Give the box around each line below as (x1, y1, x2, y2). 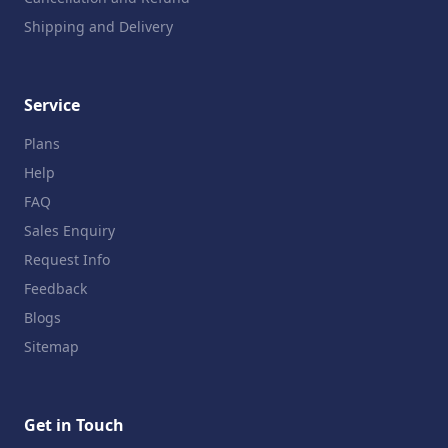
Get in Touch (24, 414, 124, 437)
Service (24, 94, 80, 117)
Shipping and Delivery (24, 17, 173, 37)
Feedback (24, 279, 87, 299)
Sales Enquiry (24, 221, 115, 241)
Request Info (24, 250, 110, 270)
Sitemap (24, 337, 79, 357)
